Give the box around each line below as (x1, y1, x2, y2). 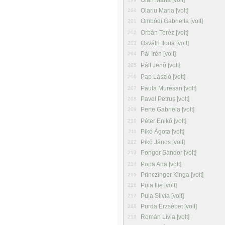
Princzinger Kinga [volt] (141, 171, 203, 178)
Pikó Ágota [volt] (141, 128, 184, 135)
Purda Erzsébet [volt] (141, 203, 197, 210)
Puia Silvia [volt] (141, 192, 184, 199)
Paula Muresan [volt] (141, 85, 196, 92)
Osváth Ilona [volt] (141, 40, 189, 47)
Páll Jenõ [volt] (141, 62, 180, 69)
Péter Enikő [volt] (141, 118, 186, 125)
